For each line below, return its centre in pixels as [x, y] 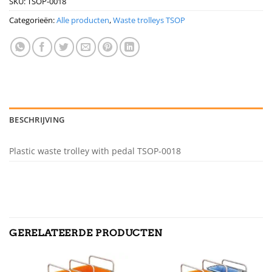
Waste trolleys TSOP [149, 20]
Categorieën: [33, 20]
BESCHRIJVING [37, 119]
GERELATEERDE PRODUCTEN [86, 233]
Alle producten [83, 20]
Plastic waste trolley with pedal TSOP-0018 [95, 151]
